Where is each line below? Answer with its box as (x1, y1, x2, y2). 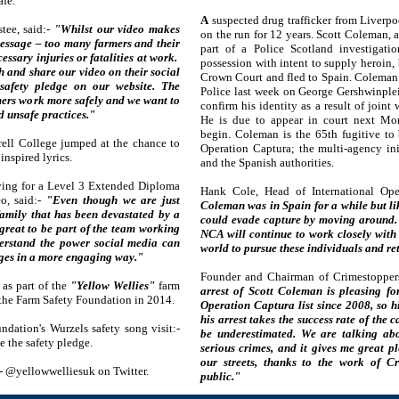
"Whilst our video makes (53, 22, 181, 36)
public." (200, 370, 240, 383)
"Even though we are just (46, 193, 181, 207)
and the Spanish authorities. (200, 156, 334, 169)
